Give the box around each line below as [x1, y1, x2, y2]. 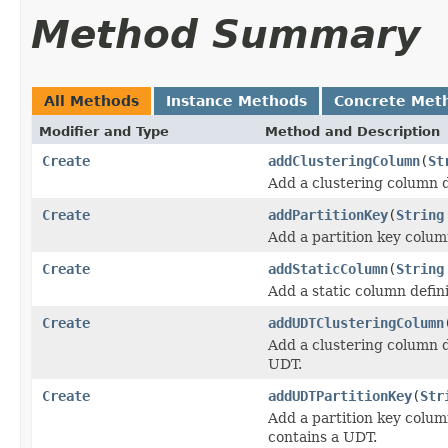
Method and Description [265, 123, 440, 139]
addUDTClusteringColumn [268, 314, 444, 331]
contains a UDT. [268, 428, 377, 445]
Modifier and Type [39, 123, 169, 139]
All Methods [44, 92, 139, 109]
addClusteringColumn [268, 152, 420, 169]
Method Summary [31, 11, 420, 57]
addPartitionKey [268, 206, 388, 223]
